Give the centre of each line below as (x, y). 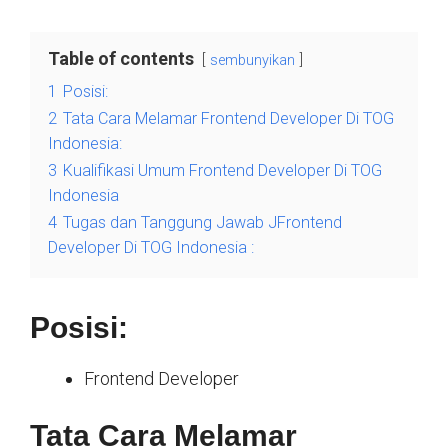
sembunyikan (252, 61)
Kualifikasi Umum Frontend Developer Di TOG (222, 171)
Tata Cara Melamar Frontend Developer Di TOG (228, 119)
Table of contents (121, 59)
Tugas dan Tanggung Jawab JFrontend (202, 223)
